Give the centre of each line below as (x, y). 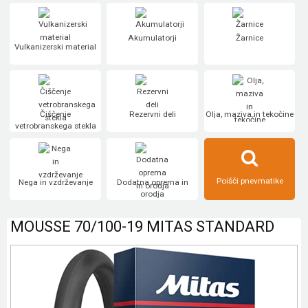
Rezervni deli (152, 114)
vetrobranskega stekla (55, 126)
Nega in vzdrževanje (55, 182)
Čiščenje (56, 114)
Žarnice (250, 37)
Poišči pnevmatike (250, 180)
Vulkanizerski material (56, 46)
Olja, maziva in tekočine (250, 114)
